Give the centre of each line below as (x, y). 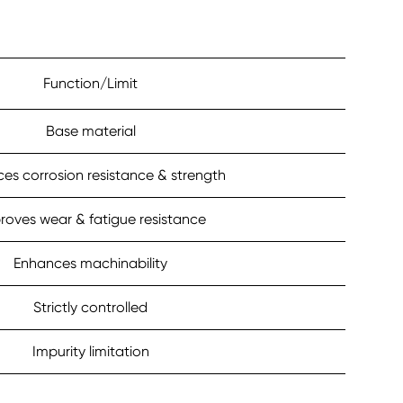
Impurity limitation (90, 352)
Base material (90, 131)
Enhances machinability (91, 264)
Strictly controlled (91, 308)
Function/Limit (91, 84)
